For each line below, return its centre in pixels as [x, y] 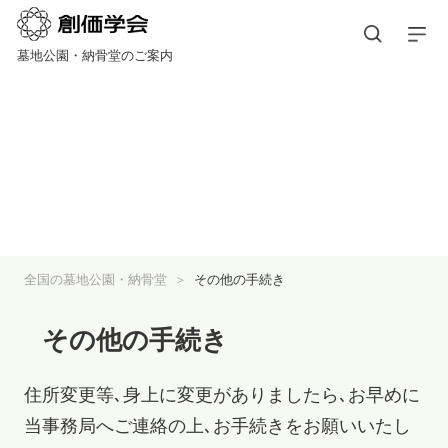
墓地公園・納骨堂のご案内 [94, 55]
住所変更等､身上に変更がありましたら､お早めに [221, 395]
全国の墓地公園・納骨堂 [95, 279]
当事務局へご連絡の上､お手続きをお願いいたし [217, 426]
